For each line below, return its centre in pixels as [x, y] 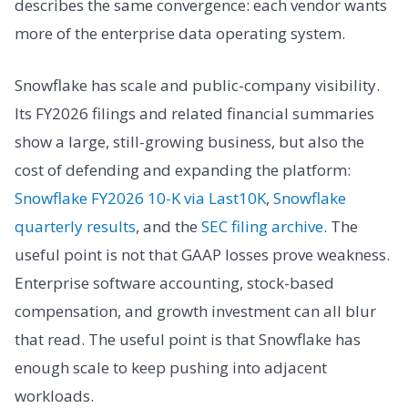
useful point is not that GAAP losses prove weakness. [202, 255]
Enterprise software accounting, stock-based [174, 283]
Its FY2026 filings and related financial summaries [194, 114]
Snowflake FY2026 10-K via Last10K [140, 199]
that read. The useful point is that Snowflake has [188, 340]
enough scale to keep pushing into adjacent [171, 368]
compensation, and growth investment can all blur [195, 311]
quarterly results [75, 227]
